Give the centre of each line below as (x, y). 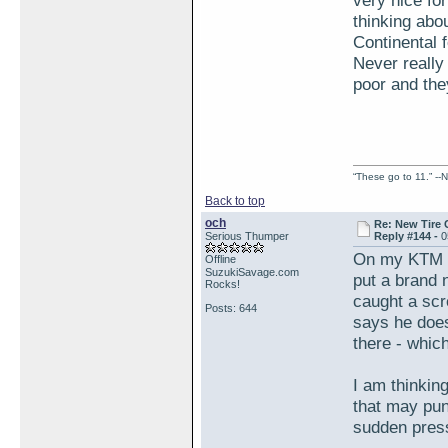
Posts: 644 (231, 308)
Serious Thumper (247, 236)
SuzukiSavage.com (252, 272)
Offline (220, 259)
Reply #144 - (408, 236)
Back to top (235, 201)
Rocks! (222, 284)
